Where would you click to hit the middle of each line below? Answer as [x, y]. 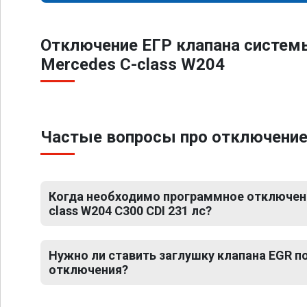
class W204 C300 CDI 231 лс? [130, 211]
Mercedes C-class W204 [133, 64]
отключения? [88, 270]
